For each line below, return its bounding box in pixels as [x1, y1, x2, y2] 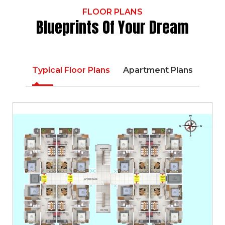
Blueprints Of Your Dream [36, 16, 189, 39]
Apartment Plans [123, 65, 193, 75]
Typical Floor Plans [32, 65, 110, 75]
